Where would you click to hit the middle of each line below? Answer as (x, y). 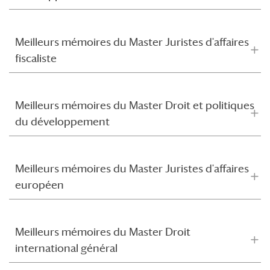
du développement (62, 121)
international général (66, 248)
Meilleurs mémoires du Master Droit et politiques (135, 105)
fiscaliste (36, 58)
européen (39, 185)
